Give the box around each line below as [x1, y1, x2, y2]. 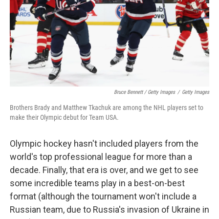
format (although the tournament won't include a [10, 191, 197, 201]
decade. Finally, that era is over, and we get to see [10, 165, 198, 175]
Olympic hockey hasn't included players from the [10, 138, 198, 149]
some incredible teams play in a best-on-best [10, 178, 185, 188]
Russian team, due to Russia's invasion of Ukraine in [10, 204, 209, 215]
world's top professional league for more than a [10, 152, 192, 162]
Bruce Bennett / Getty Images [114, 89, 175, 95]
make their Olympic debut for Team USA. [10, 113, 119, 121]
